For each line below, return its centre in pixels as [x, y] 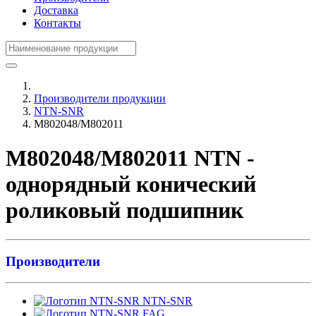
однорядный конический [131, 184]
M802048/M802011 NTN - [130, 158]
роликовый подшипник [124, 211]
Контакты [57, 23]
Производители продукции [100, 98]
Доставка [56, 10]
